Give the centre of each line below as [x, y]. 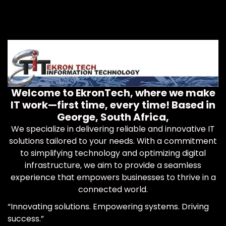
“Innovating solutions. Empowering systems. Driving [108, 206]
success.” [26, 218]
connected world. [113, 189]
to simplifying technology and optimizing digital [113, 153]
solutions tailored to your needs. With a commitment [113, 141]
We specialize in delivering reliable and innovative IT [113, 129]
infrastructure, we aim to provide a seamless [113, 165]
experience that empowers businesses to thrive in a [113, 177]
